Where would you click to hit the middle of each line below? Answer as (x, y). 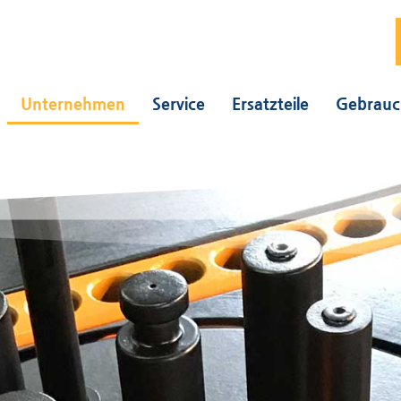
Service (179, 103)
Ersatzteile (270, 103)
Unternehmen (73, 103)
